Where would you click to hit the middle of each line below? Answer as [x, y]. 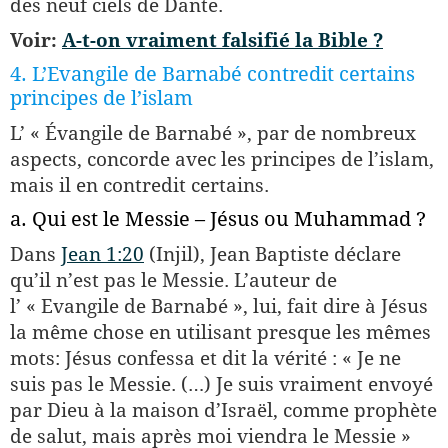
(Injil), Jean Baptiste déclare [272, 254]
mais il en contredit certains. [139, 185]
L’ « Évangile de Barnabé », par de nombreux [213, 133]
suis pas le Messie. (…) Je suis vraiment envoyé [221, 384]
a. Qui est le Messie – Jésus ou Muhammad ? [218, 219]
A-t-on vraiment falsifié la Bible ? [222, 40]
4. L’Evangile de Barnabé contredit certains [212, 74]
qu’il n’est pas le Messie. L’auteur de [173, 280]
